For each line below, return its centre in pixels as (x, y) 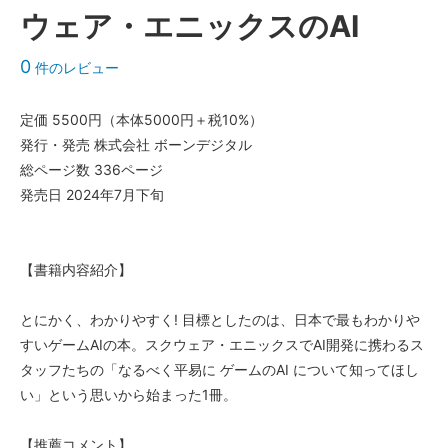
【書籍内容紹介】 (76, 270)
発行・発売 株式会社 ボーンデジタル (136, 145)
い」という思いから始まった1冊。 (128, 395)
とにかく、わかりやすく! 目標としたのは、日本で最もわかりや (220, 320)
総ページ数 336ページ (91, 170)
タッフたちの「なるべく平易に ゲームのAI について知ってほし (219, 370)
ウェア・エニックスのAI (189, 26)
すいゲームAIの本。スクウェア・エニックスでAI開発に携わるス (222, 345)
